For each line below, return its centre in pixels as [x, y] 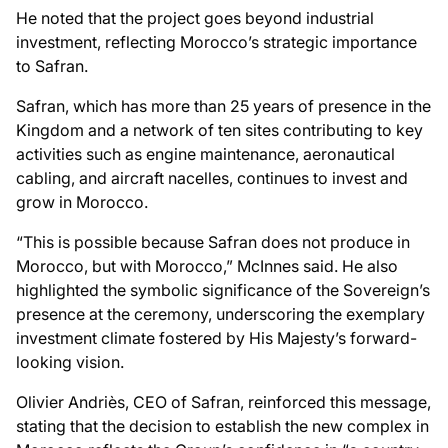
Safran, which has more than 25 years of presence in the [223, 105]
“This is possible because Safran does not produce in [213, 241]
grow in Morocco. [82, 201]
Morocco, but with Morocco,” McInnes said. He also [207, 265]
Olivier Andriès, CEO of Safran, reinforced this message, [223, 401]
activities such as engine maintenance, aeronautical [205, 153]
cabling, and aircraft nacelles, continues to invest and [212, 177]
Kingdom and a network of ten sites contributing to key [219, 129]
